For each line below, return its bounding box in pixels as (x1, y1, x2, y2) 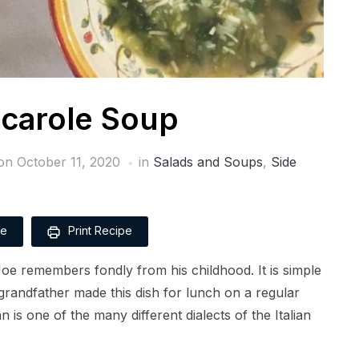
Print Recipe (65, 224, 132, 238)
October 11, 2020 (17, 154, 120, 171)
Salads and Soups (153, 154, 263, 171)
